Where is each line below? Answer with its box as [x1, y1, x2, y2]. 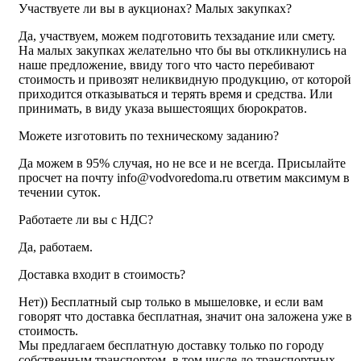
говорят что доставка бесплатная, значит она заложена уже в [19, 309, 352, 324]
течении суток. [19, 185, 101, 200]
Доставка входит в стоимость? [19, 268, 185, 282]
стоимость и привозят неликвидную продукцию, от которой [19, 73, 351, 87]
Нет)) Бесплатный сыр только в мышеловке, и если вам [19, 295, 323, 309]
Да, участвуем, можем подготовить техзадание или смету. [19, 29, 335, 44]
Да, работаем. [19, 240, 93, 255]
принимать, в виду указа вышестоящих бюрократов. [19, 102, 307, 116]
